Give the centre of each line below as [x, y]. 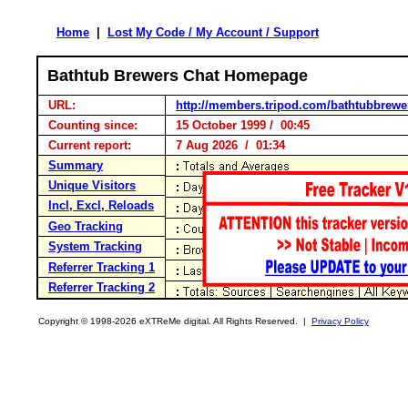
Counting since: [93, 125]
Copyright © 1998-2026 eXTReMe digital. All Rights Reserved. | [175, 321]
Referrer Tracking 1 [102, 267]
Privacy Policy [340, 321]
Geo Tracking [86, 226]
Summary [76, 165]
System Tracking [95, 246]
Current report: [90, 145]
